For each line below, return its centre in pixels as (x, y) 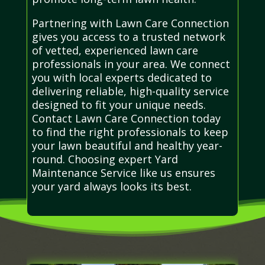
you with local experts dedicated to (122, 77)
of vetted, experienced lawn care (115, 50)
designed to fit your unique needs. (119, 104)
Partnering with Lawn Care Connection (130, 23)
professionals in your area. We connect (131, 64)
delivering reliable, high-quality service (130, 91)
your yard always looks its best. (112, 186)
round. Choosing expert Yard (105, 159)
